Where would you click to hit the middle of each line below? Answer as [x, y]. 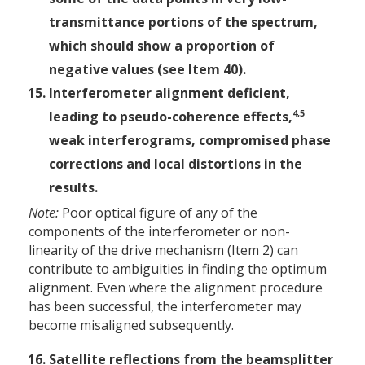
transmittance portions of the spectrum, [183, 22]
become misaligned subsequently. [131, 325]
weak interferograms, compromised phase [190, 141]
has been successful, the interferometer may [165, 307]
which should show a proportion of [162, 46]
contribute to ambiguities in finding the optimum [178, 269]
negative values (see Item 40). [147, 70]
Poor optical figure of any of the [158, 213]
